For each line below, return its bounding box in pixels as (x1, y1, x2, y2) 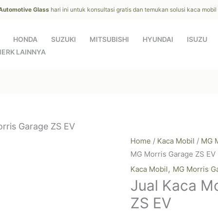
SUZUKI (51, 35, 76, 43)
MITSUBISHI (90, 35, 129, 43)
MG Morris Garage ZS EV (130, 149, 216, 159)
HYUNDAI (143, 35, 173, 43)
